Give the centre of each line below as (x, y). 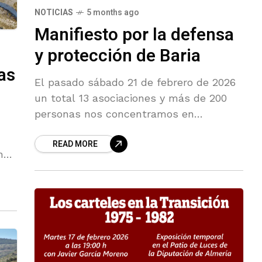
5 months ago (113, 13)
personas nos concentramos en (114, 114)
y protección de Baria (118, 56)
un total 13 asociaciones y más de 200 (131, 98)
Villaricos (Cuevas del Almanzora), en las (138, 130)
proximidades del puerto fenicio (114, 146)
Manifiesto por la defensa (134, 35)
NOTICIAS (54, 13)
